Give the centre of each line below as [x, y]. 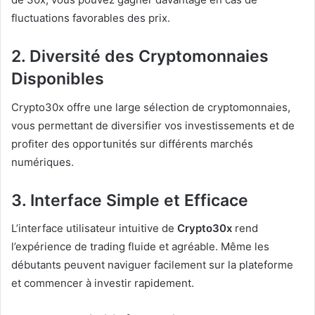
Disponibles [58, 79]
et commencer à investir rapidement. [103, 283]
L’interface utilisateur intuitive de [94, 229]
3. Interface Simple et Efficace [130, 200]
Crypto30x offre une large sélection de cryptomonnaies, [151, 107]
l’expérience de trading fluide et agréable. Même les [140, 247]
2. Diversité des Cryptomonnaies [140, 57]
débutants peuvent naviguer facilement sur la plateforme [152, 265]
